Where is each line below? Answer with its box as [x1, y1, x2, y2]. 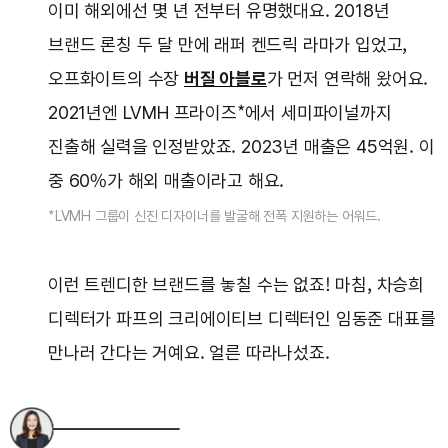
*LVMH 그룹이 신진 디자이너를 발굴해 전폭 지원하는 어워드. [48, 208, 385, 225]
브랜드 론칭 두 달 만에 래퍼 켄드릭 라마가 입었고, [48, 34, 408, 56]
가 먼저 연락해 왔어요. [266, 68, 429, 90]
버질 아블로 [184, 68, 267, 90]
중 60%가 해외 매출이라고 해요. [48, 170, 285, 192]
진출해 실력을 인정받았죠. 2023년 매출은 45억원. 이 [48, 136, 435, 158]
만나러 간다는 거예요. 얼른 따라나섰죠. [48, 342, 335, 364]
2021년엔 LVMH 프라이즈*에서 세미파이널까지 [48, 102, 392, 124]
